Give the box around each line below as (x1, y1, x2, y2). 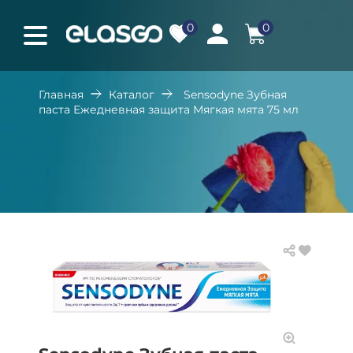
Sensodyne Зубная (184, 87, 287, 102)
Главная (39, 87, 84, 102)
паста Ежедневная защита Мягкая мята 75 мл (39, 102, 299, 117)
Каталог (109, 87, 154, 102)
